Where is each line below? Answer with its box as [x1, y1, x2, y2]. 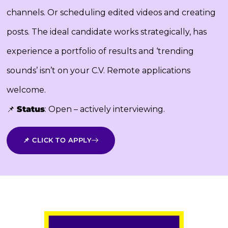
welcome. [7, 85, 46, 95]
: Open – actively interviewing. [45, 104, 165, 115]
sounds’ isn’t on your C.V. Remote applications [7, 66, 191, 76]
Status [17, 104, 45, 115]
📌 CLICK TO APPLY [23, 135, 92, 144]
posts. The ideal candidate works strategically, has [7, 27, 207, 37]
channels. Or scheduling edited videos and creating [7, 8, 216, 18]
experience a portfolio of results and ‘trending [7, 46, 194, 56]
